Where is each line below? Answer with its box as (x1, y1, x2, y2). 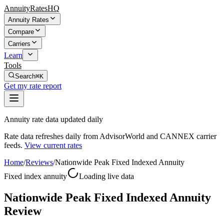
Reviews (25, 158, 53, 166)
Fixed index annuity (4, 172, 67, 180)
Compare (8, 28, 34, 35)
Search (15, 72, 35, 80)
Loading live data (79, 172, 134, 180)
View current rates (24, 141, 82, 149)
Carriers (8, 40, 30, 47)
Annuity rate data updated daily (4, 115, 103, 123)
